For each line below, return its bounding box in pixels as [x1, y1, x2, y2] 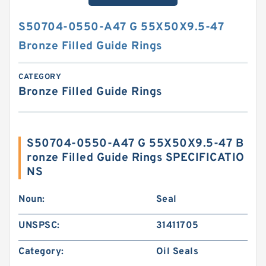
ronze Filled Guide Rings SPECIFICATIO [27, 151, 245, 165]
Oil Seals [156, 246, 199, 258]
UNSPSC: [18, 220, 60, 232]
